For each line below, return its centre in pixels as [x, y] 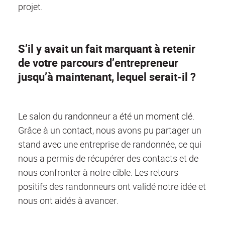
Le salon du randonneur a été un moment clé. [106, 116]
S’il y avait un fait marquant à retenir [107, 49]
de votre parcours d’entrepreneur [98, 63]
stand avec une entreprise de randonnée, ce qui [110, 144]
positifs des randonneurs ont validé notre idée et [112, 187]
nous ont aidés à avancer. [68, 201]
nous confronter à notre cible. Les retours [98, 173]
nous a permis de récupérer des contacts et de [108, 158]
